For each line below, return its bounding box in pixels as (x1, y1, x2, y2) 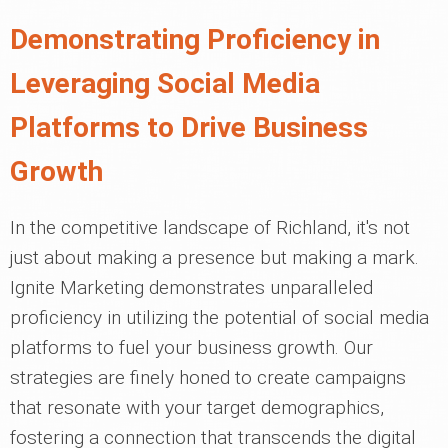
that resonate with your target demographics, (10, 396, 384, 420)
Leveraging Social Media (10, 67, 320, 101)
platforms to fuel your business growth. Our (10, 336, 373, 360)
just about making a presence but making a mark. (10, 246, 419, 270)
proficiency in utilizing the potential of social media (10, 306, 429, 330)
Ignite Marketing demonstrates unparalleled (10, 276, 373, 300)
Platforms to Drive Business (10, 111, 368, 145)
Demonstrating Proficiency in (10, 23, 380, 57)
